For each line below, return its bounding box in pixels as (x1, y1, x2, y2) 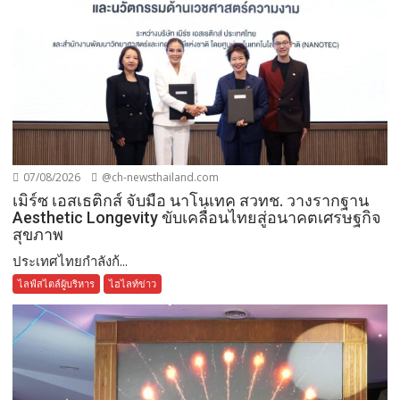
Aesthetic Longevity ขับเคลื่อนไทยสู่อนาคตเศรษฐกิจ (12, 208, 382, 228)
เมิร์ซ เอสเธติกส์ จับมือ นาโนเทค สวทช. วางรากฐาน (12, 191, 370, 211)
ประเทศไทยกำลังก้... (12, 252, 129, 271)
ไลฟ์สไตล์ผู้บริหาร (18, 277, 96, 291)
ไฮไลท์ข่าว (109, 277, 157, 291)
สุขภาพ (12, 225, 64, 245)
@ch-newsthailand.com (99, 170, 220, 186)
